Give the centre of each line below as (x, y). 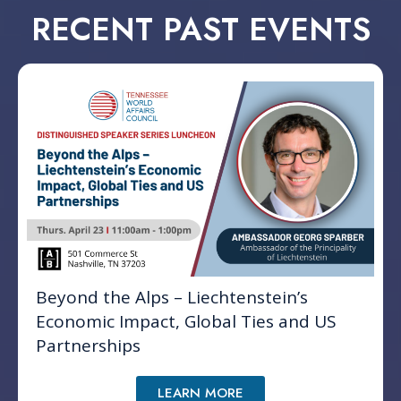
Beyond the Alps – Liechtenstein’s (172, 298)
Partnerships (88, 346)
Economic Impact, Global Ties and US (186, 322)
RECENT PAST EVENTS (200, 30)
